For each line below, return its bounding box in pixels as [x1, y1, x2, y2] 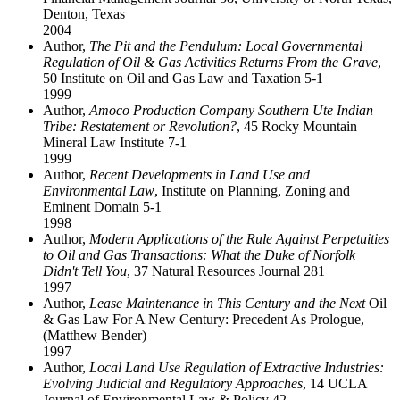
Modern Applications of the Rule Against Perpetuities [89, 230, 389, 246]
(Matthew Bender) [43, 327, 146, 343]
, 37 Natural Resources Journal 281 [127, 262, 325, 279]
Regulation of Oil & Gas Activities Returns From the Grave [43, 54, 378, 70]
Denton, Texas [43, 5, 125, 21]
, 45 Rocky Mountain [237, 118, 357, 134]
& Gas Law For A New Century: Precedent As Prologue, [43, 311, 364, 327]
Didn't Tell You [43, 262, 127, 279]
